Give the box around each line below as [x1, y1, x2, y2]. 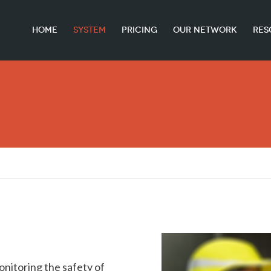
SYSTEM [73, 25, 106, 35]
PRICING [122, 25, 157, 35]
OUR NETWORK [173, 25, 237, 35]
